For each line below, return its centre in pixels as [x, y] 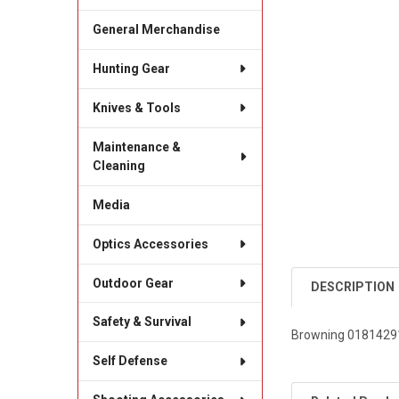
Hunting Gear [131, 68]
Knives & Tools [136, 107]
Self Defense [130, 361]
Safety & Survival [142, 322]
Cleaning [118, 165]
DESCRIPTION [353, 286]
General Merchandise [156, 29]
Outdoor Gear [133, 283]
